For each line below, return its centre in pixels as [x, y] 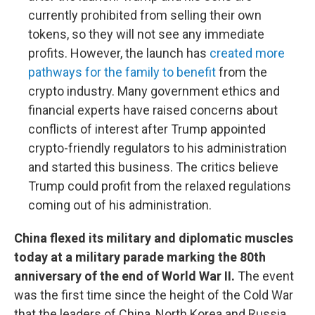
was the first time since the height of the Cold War [154, 295]
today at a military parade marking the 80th [140, 257]
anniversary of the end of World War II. [126, 276]
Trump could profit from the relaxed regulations [160, 186]
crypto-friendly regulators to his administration [157, 148]
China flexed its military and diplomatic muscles [154, 238]
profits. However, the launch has [119, 53]
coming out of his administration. [120, 205]
